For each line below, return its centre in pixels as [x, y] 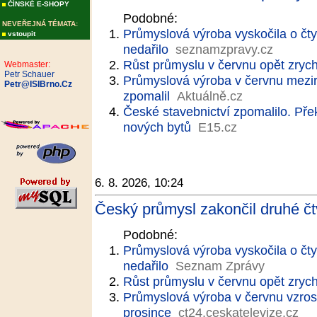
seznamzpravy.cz [224, 49]
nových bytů [157, 127]
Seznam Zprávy [220, 266]
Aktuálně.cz [210, 96]
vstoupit [22, 34]
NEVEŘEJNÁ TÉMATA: [40, 24]
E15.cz [218, 127]
